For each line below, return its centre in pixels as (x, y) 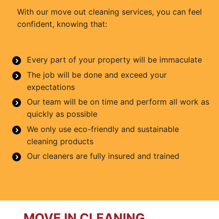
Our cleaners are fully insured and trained (103, 156)
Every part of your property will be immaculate (114, 59)
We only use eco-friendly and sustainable (103, 129)
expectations (51, 87)
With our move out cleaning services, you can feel (109, 11)
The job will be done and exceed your (97, 75)
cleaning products (60, 141)
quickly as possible (62, 114)
